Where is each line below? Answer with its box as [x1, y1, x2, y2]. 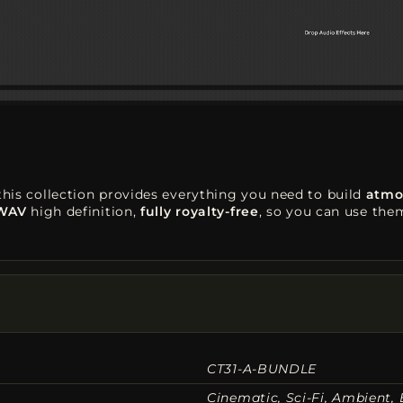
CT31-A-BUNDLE [207, 360, 318, 377]
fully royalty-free [140, 202, 259, 219]
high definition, [26, 202, 141, 219]
